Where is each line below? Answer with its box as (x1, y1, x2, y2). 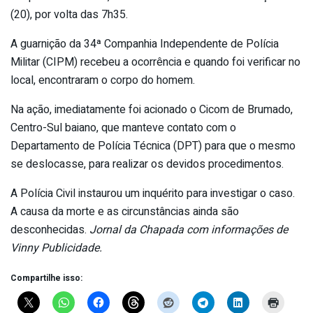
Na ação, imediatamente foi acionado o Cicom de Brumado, (10, 101, 293, 118)
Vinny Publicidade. (10, 239, 102, 256)
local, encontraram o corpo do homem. (10, 71, 195, 89)
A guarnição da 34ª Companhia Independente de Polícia (10, 35, 279, 52)
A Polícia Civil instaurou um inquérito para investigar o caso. (10, 184, 295, 202)
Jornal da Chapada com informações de (89, 221, 288, 238)
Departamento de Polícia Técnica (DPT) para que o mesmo (10, 137, 296, 154)
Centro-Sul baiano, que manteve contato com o (10, 119, 236, 136)
